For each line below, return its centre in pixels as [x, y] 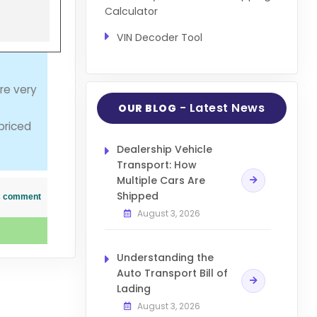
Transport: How [156, 165]
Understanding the [165, 258]
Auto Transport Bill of [172, 273]
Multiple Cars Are [161, 181]
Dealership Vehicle [164, 150]
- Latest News [221, 108]
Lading [133, 289]
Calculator [131, 11]
